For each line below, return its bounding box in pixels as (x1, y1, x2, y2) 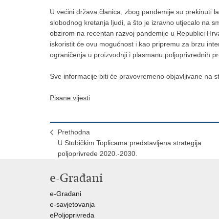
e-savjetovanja (50, 200, 95, 208)
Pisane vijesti (50, 94, 90, 102)
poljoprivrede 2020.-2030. (58, 150, 137, 157)
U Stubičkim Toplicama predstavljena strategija (58, 139, 201, 147)
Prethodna (58, 128, 90, 136)
